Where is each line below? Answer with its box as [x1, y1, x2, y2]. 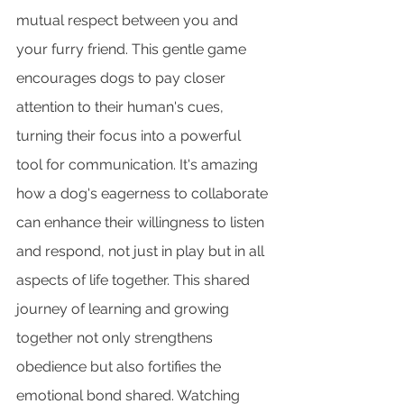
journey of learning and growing [16, 299, 233, 317]
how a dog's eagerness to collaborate [16, 184, 271, 202]
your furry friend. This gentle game [16, 40, 250, 58]
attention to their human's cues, [16, 97, 227, 115]
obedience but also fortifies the [16, 357, 225, 375]
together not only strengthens [16, 328, 216, 346]
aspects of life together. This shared [16, 271, 253, 289]
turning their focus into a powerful [16, 126, 244, 144]
